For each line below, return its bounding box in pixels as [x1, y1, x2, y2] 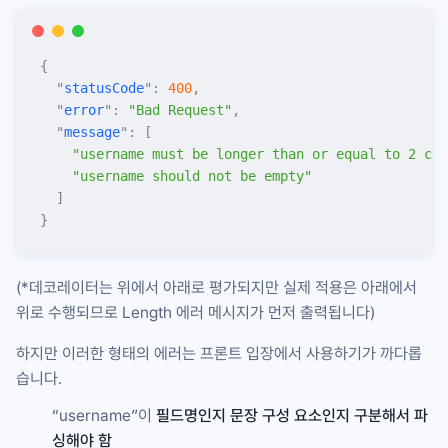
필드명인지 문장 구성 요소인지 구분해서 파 [156, 405, 428, 425]
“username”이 [52, 405, 156, 425]
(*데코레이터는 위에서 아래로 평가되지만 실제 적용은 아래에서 [16, 277, 417, 297]
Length [122, 302, 172, 322]
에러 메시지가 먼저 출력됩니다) [172, 302, 375, 322]
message [64, 123, 120, 140]
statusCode [64, 79, 144, 96]
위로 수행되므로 [16, 302, 122, 322]
